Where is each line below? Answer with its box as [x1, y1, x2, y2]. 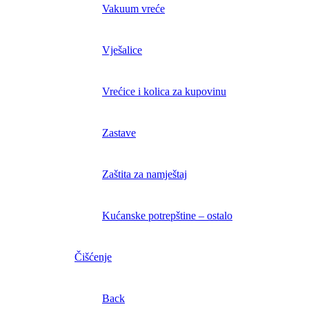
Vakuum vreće [102, 3, 165, 15]
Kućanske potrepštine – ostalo [102, 210, 232, 222]
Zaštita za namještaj [102, 168, 187, 181]
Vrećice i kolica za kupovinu [102, 86, 226, 98]
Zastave [102, 127, 136, 139]
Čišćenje [74, 251, 112, 263]
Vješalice [102, 44, 142, 57]
